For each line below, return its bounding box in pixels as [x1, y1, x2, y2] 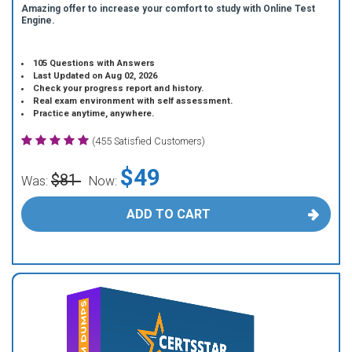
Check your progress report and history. [33, 83, 204, 93]
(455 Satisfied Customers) [92, 135, 205, 147]
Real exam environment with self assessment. [33, 96, 233, 106]
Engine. [21, 15, 55, 26]
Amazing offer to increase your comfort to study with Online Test [21, 3, 315, 14]
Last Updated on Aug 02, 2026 [33, 71, 158, 81]
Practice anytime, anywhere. [33, 108, 155, 119]
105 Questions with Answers [33, 58, 156, 68]
